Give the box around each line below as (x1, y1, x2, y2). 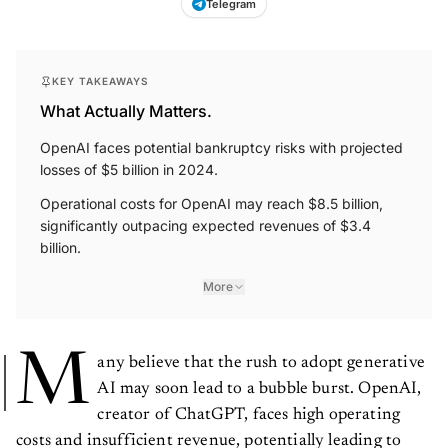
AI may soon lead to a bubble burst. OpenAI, (97, 381, 422, 399)
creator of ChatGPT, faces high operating (97, 407, 401, 425)
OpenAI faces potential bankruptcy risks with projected (40, 139, 403, 157)
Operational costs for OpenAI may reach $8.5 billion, (40, 195, 383, 213)
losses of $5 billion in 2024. (40, 161, 218, 179)
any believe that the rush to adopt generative (97, 355, 426, 373)
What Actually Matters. (40, 101, 212, 122)
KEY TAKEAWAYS (52, 75, 149, 88)
